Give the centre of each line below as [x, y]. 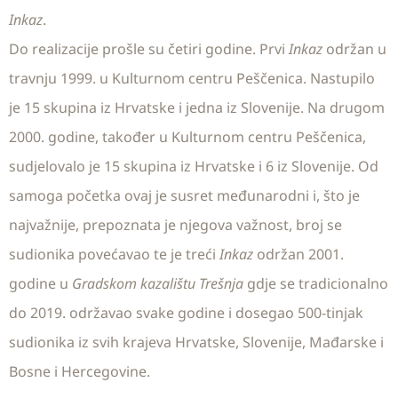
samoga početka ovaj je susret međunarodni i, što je [184, 195]
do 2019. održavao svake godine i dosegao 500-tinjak [186, 312]
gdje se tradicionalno [316, 283]
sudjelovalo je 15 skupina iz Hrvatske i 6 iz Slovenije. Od [194, 166]
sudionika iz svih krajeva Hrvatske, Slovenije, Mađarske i [196, 342]
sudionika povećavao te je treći [114, 254]
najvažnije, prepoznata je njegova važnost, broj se [175, 224]
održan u [356, 48]
